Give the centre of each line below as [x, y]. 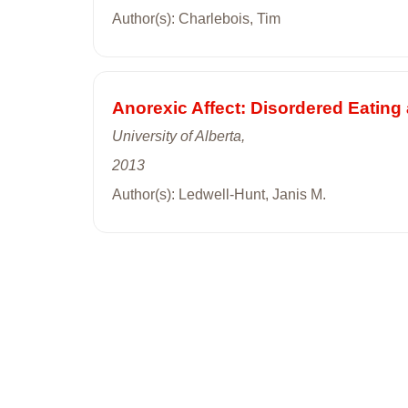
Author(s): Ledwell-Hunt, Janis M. [219, 194]
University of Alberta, [178, 136]
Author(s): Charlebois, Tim [196, 18]
